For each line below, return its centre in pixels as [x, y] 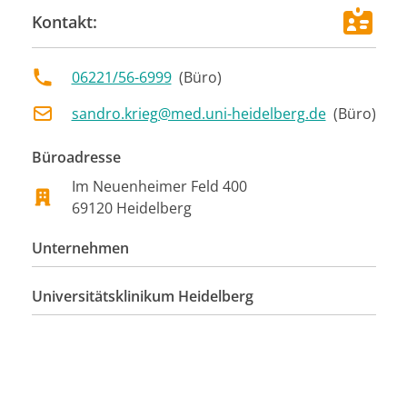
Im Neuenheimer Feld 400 [159, 186]
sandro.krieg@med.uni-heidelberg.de [199, 113]
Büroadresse [76, 157]
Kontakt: [64, 21]
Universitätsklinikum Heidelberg [142, 296]
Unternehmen [80, 248]
